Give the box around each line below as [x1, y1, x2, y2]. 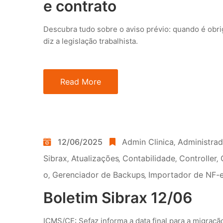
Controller [179, 153, 217, 163]
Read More [60, 76, 101, 87]
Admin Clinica [122, 136, 174, 147]
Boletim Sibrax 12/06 [43, 188, 192, 207]
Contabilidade [122, 153, 175, 163]
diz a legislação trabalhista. [43, 36, 138, 46]
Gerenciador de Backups [52, 169, 144, 180]
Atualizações [71, 153, 118, 163]
